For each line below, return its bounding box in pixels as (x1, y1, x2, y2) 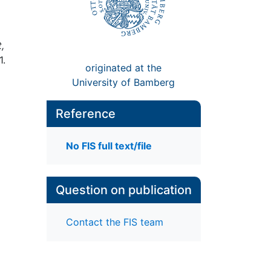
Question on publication (55, 183, 192, 198)
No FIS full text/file (65, 140, 152, 152)
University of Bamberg (72, 76, 175, 88)
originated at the (85, 61, 162, 74)
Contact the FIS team (65, 216, 163, 229)
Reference (55, 106, 116, 121)
